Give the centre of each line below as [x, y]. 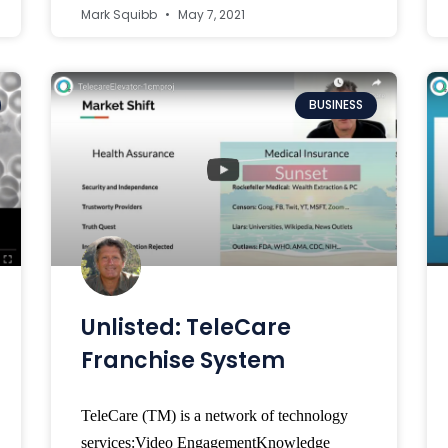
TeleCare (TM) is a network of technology [214, 416]
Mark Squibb [120, 15]
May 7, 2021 [209, 15]
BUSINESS [335, 105]
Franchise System [182, 361]
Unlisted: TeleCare [185, 328]
